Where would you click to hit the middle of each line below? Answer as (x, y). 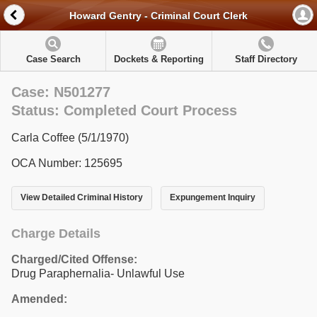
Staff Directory (266, 59)
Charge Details (56, 233)
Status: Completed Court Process (124, 110)
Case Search (53, 59)
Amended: (39, 299)
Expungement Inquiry (212, 198)
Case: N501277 (61, 92)
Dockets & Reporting (158, 59)
